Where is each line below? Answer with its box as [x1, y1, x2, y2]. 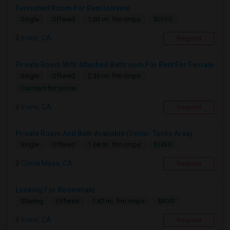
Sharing [21, 197, 43, 205]
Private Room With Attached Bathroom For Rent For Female [15, 61, 214, 69]
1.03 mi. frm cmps [88, 15, 141, 24]
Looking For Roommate [15, 186, 95, 195]
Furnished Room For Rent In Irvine [15, 4, 130, 13]
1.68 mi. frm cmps [88, 141, 141, 149]
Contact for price [21, 84, 76, 93]
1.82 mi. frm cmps [92, 197, 145, 205]
